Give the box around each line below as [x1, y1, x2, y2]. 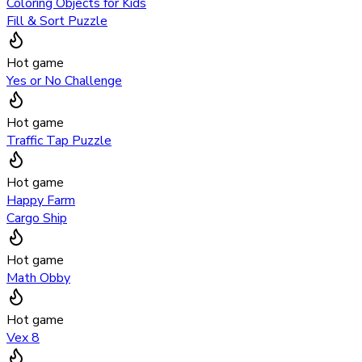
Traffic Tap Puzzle [6, 132, 112, 150]
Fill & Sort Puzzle [6, 12, 107, 31]
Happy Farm [6, 192, 75, 210]
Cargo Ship [6, 209, 67, 228]
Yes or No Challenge [6, 72, 122, 90]
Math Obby [6, 269, 70, 288]
